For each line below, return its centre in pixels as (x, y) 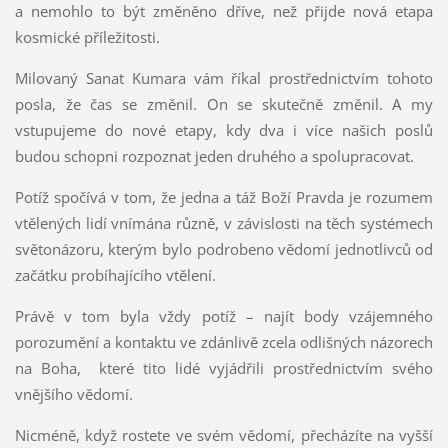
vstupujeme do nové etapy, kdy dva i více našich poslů (224, 130)
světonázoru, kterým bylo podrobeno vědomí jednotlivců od (224, 249)
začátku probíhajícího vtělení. (115, 275)
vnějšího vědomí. (73, 394)
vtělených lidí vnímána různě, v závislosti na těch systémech (224, 223)
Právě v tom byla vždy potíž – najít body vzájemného (224, 316)
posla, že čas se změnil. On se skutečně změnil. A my (224, 104)
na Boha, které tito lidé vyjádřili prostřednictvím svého (224, 368)
